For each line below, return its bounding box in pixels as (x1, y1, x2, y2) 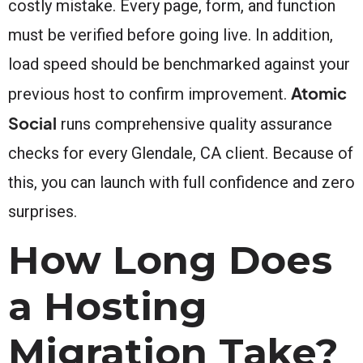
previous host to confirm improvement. (8, 83, 291, 104)
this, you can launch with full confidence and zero (8, 172, 355, 192)
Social (8, 112, 57, 133)
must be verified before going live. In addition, (8, 24, 333, 45)
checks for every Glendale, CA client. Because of (8, 143, 353, 163)
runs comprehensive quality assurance (57, 113, 332, 134)
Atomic (291, 82, 347, 103)
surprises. (8, 201, 77, 221)
